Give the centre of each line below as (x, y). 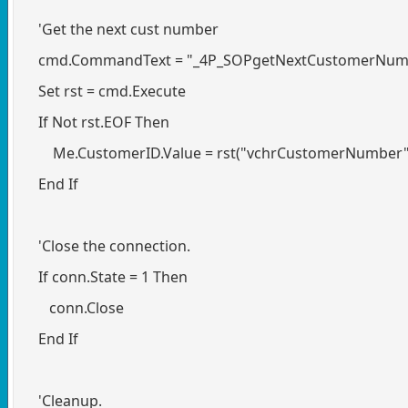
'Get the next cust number (121, 29)
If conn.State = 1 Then (106, 276)
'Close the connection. (107, 245)
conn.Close (74, 307)
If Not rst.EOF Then (97, 122)
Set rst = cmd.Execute (105, 91)
